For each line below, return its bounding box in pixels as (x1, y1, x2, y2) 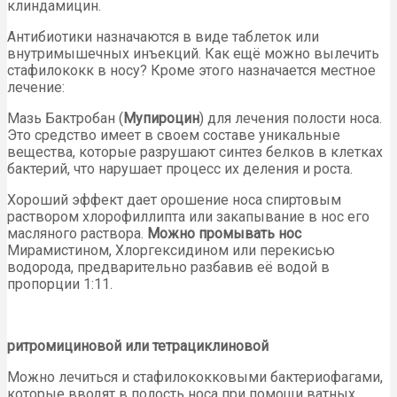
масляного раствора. (7, 224, 147, 242)
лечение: (7, 78, 65, 96)
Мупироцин (123, 109, 199, 127)
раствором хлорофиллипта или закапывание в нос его (7, 207, 370, 225)
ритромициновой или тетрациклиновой (7, 337, 269, 354)
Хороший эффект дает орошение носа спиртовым (7, 191, 341, 208)
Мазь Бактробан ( (7, 109, 123, 127)
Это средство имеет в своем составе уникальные (7, 126, 340, 144)
